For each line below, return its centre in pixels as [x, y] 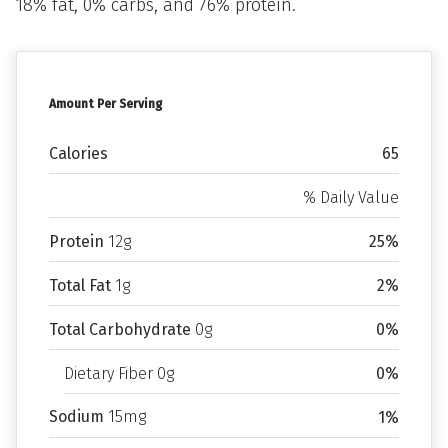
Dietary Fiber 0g [119, 373]
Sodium [76, 416]
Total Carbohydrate [120, 329]
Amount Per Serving [105, 104]
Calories [78, 153]
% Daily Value [351, 197]
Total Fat [80, 285]
